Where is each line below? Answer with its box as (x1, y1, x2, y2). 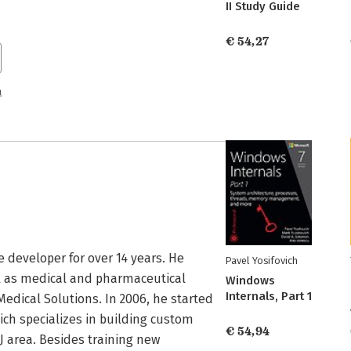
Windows (226, 273, 275, 288)
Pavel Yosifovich (226, 255, 298, 266)
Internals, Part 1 (226, 289, 312, 303)
